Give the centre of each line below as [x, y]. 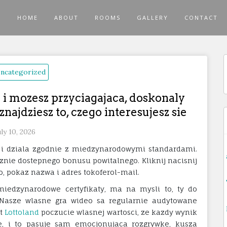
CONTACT [201, 17]
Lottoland [22, 212]
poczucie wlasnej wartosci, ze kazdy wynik [118, 212]
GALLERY [152, 17]
